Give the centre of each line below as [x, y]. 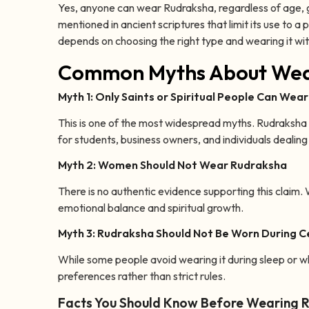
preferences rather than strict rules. [142, 276]
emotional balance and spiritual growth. [151, 208]
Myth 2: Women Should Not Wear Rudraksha [172, 165]
